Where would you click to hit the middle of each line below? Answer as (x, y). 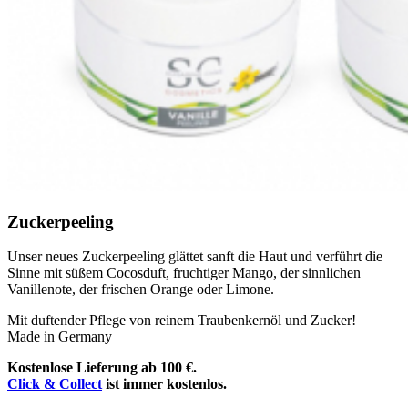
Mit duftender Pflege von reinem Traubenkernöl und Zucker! (182, 321)
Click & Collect (55, 384)
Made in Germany (60, 337)
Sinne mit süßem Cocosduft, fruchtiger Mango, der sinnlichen (184, 273)
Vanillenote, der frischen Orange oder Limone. (141, 290)
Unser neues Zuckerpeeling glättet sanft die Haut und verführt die (195, 257)
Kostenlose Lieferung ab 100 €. (102, 368)
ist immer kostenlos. (164, 384)
